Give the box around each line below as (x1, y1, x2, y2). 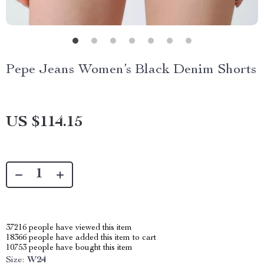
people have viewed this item (27, 224, 132, 232)
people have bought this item (27, 244, 133, 252)
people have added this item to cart (27, 234, 156, 242)
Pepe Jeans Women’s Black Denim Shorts (6, 63, 256, 77)
